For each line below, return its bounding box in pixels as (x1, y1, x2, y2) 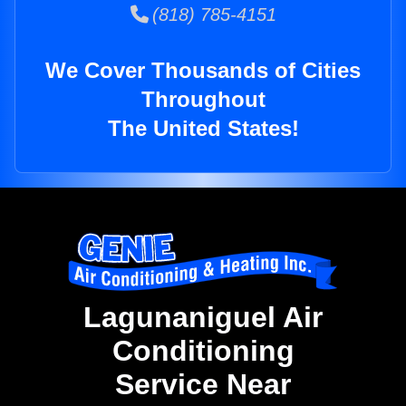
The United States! (107, 116, 299, 141)
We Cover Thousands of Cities (45, 58, 361, 83)
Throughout (140, 87, 266, 112)
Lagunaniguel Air (83, 301, 323, 334)
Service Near (115, 368, 291, 401)
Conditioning (111, 334, 295, 368)
